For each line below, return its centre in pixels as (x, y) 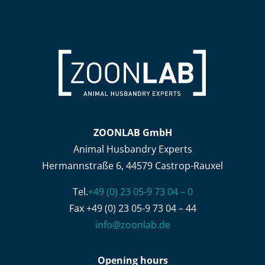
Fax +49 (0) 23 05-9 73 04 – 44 (132, 208)
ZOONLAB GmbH (132, 132)
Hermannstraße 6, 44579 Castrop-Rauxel (132, 165)
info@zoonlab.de (132, 224)
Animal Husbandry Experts (132, 149)
